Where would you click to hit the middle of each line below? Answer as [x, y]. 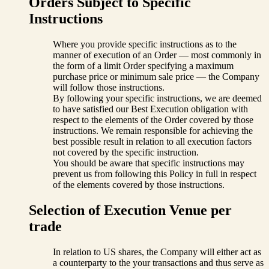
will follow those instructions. [109, 87]
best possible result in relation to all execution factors [152, 141]
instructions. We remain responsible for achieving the [153, 130]
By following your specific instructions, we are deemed [157, 98]
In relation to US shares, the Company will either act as [157, 252]
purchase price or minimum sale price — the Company [156, 76]
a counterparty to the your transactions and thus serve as [158, 262]
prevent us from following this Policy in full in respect [155, 174]
